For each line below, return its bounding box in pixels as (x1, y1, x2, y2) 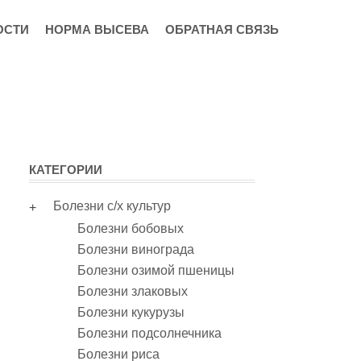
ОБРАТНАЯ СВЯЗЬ (164, 23, 279, 36)
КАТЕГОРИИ (29, 163, 102, 176)
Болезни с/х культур (53, 199, 171, 213)
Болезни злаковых (77, 284, 188, 298)
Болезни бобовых (77, 222, 184, 235)
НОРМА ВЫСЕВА (44, 23, 149, 36)
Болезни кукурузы (77, 305, 185, 319)
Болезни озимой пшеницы (77, 263, 234, 277)
